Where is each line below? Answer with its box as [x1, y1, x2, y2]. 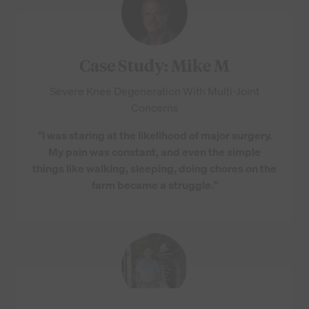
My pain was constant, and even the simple [48, 143, 261, 159]
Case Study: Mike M [79, 53, 230, 76]
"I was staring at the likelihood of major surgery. [37, 127, 272, 143]
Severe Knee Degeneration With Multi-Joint [50, 83, 259, 99]
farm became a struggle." [91, 177, 218, 192]
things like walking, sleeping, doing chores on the [32, 160, 277, 176]
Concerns [130, 99, 179, 115]
